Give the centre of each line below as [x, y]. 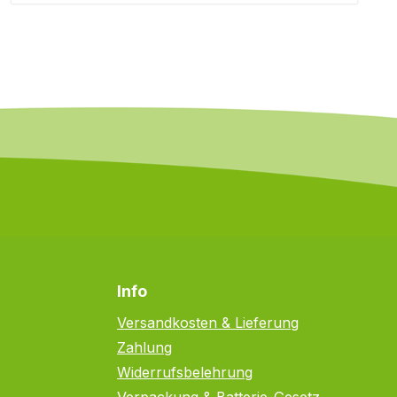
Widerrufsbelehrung [185, 372]
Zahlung [144, 347]
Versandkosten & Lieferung [208, 323]
